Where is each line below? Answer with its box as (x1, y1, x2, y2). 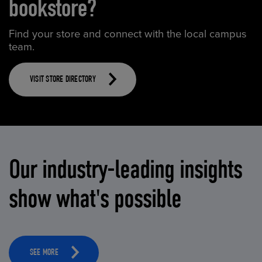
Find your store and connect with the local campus (9, 27, 247, 41)
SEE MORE (29, 249, 58, 258)
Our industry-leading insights (9, 153, 243, 185)
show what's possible (9, 182, 182, 214)
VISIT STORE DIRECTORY (29, 75, 96, 84)
